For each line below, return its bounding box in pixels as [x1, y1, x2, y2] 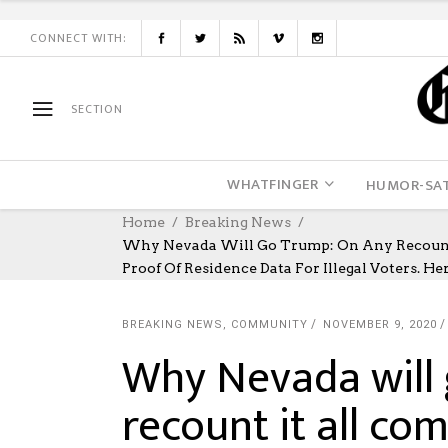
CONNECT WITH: [30, 28, 127, 48]
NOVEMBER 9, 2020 [323, 318, 437, 331]
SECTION [71, 98, 123, 119]
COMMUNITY [231, 318, 308, 331]
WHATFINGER [227, 172, 318, 197]
